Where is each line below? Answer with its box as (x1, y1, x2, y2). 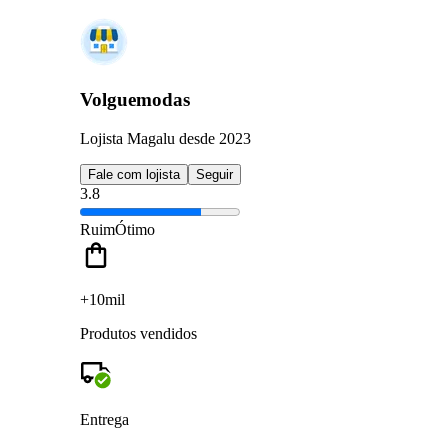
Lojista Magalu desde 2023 (80, 129, 251, 147)
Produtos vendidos (80, 324, 197, 342)
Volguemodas (80, 89, 190, 111)
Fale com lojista (88, 166, 180, 182)
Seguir (196, 166, 233, 182)
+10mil (80, 290, 125, 308)
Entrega (80, 410, 129, 428)
